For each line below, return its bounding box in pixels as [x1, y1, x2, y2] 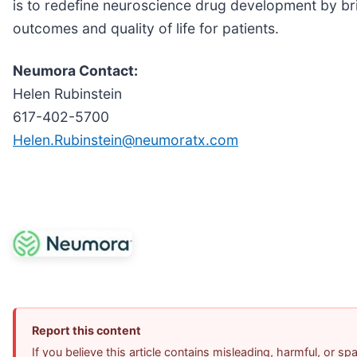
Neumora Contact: [13, 61, 138, 79]
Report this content [32, 324, 141, 338]
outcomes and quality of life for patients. [13, 19, 279, 37]
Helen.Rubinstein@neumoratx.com [13, 131, 238, 148]
